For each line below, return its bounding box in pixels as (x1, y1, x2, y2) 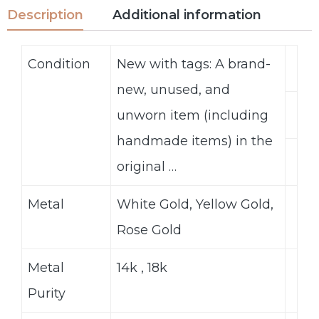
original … (117, 158, 177, 174)
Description (7, 7, 83, 23)
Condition (28, 56, 90, 72)
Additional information (113, 7, 261, 23)
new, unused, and (117, 81, 230, 98)
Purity (28, 285, 66, 301)
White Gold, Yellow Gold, (117, 196, 273, 212)
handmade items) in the (117, 132, 273, 149)
